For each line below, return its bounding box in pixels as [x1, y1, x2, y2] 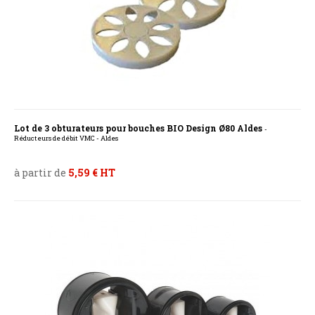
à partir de [14, 166, 68, 180]
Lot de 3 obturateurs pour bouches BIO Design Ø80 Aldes [14, 122, 264, 134]
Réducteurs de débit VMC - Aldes [14, 134, 118, 143]
